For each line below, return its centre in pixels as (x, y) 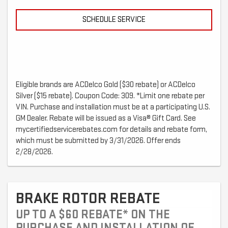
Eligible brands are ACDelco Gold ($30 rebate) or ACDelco (106, 85)
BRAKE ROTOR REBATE (88, 199)
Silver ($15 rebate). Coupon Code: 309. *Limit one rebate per (110, 96)
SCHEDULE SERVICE (114, 20)
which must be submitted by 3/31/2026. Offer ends (98, 141)
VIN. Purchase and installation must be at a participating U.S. (113, 107)
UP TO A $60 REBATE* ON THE (93, 215)
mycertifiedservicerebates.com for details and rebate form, (111, 130)
